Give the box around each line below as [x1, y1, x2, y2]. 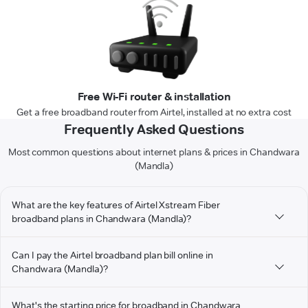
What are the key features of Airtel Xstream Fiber [12, 199, 220, 212]
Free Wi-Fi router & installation [77, 90, 231, 104]
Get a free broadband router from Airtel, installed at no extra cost [16, 106, 291, 119]
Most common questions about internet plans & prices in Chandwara [8, 146, 300, 159]
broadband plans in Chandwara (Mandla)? [12, 212, 192, 225]
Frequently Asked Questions [64, 121, 244, 138]
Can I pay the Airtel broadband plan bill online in [12, 249, 213, 262]
